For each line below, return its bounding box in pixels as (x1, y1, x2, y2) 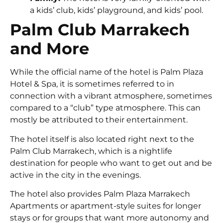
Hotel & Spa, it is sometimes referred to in (10, 79, 174, 89)
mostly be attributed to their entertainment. (10, 115, 188, 125)
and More (10, 39, 89, 59)
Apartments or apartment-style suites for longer (10, 201, 201, 211)
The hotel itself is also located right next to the (10, 134, 194, 144)
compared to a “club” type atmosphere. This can (10, 103, 201, 113)
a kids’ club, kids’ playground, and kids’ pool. (30, 5, 203, 15)
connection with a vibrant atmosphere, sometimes (10, 91, 212, 101)
